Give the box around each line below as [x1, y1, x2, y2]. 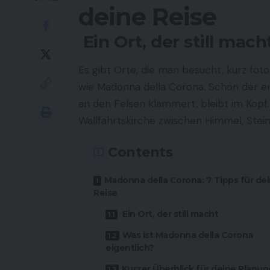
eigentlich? [105, 242, 154, 254]
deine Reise [78, 2, 216, 32]
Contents [108, 144, 172, 161]
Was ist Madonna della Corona [122, 230, 253, 241]
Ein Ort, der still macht [120, 209, 218, 220]
